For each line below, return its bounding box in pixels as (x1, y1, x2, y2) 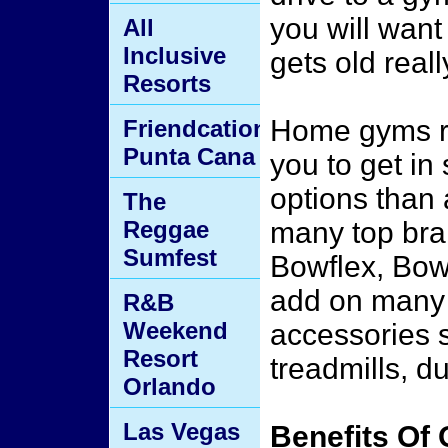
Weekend (123, 317, 228, 344)
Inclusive (123, 42, 226, 69)
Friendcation (123, 115, 268, 142)
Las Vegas (123, 418, 240, 445)
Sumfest (123, 244, 217, 271)
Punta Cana (123, 143, 255, 170)
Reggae (123, 216, 209, 243)
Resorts (123, 70, 211, 97)
